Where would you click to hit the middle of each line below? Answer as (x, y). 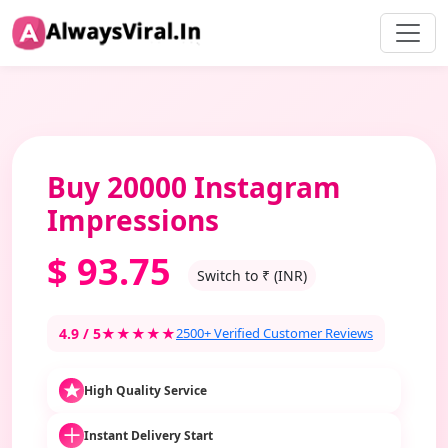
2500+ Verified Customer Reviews (274, 333)
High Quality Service (145, 390)
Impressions (133, 220)
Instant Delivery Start (148, 435)
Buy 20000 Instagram (194, 187)
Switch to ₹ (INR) (252, 275)
